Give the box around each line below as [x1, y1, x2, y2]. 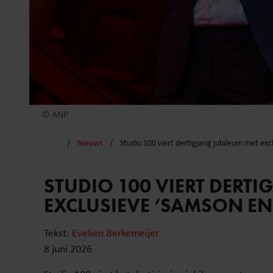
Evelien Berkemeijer [72, 225, 159, 239]
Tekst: [44, 225, 72, 239]
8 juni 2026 [44, 241, 92, 255]
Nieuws [77, 137, 102, 149]
